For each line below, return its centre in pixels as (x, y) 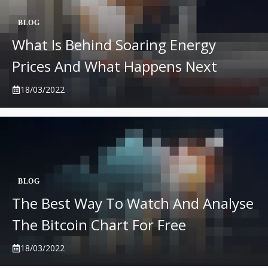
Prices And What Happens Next (115, 66)
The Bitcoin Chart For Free (99, 225)
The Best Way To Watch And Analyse (133, 203)
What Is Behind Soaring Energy (114, 45)
